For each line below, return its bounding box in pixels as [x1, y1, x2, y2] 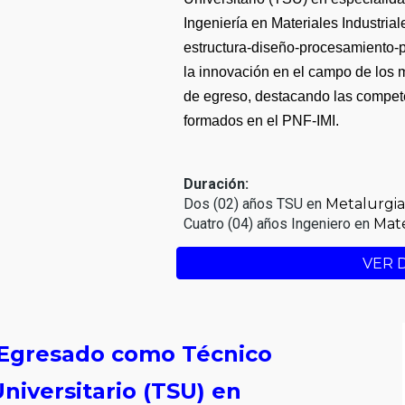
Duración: [184, 175, 250, 193]
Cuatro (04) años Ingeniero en [184, 215, 374, 233]
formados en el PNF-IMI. [184, 112, 340, 128]
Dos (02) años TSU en [184, 195, 326, 213]
